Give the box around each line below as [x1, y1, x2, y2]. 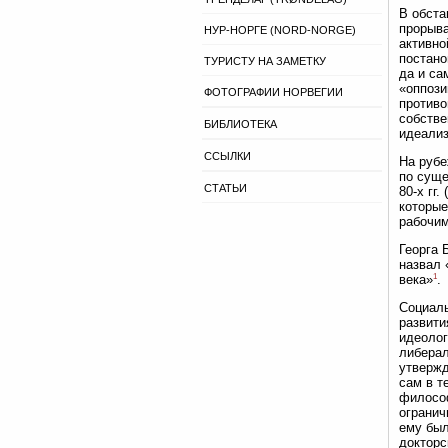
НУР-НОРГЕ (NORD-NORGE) [204, 24, 356, 36]
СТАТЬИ [204, 182, 247, 194]
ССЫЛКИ [204, 150, 251, 162]
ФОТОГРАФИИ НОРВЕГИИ [204, 86, 343, 98]
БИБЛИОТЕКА [204, 118, 277, 130]
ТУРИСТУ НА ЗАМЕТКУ [204, 55, 326, 67]
